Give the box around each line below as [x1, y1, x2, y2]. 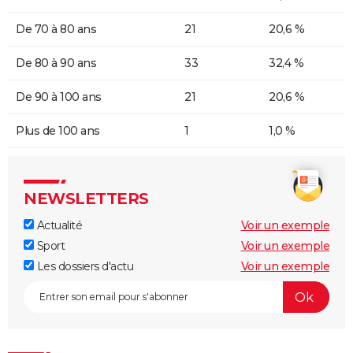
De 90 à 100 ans [16, 90, 102, 105]
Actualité [34, 218, 82, 233]
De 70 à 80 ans [16, 22, 96, 37]
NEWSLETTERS [24, 189, 149, 209]
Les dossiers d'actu [34, 259, 133, 274]
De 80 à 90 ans [16, 56, 96, 71]
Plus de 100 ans [16, 124, 100, 139]
